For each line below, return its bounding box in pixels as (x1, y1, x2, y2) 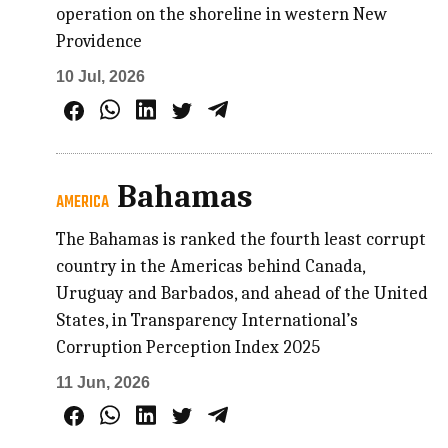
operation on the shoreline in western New (56, 3, 388, 25)
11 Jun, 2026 (56, 373, 151, 391)
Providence (56, 30, 143, 52)
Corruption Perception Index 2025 (56, 336, 321, 358)
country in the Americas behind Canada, (56, 255, 366, 277)
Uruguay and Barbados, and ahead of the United (56, 282, 429, 304)
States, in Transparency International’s (56, 309, 359, 331)
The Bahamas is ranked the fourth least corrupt (56, 228, 427, 250)
